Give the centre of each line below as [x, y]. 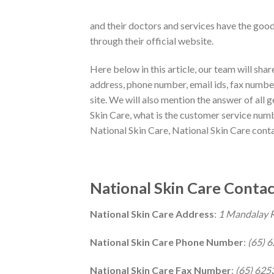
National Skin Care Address [152, 214]
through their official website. [152, 40]
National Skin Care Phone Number [167, 242]
